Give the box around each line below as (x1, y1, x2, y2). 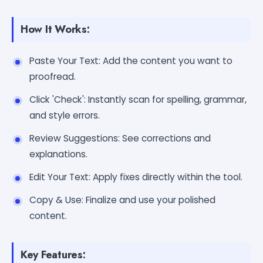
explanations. (29, 147, 87, 160)
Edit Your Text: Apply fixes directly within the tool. (29, 170, 242, 183)
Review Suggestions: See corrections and (29, 131, 211, 144)
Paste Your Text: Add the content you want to (29, 54, 232, 67)
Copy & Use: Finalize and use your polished (29, 193, 215, 206)
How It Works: (21, 21, 90, 37)
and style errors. (29, 109, 100, 122)
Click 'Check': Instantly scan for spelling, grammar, (29, 93, 247, 106)
